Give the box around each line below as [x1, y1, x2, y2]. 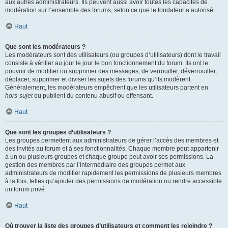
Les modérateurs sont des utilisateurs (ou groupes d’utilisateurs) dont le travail [5, 51, 221, 59]
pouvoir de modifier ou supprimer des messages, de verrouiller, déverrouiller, [5, 68, 217, 75]
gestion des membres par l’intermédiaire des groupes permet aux [5, 161, 185, 168]
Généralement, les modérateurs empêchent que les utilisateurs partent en [5, 84, 208, 91]
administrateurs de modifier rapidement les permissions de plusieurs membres [5, 169, 221, 177]
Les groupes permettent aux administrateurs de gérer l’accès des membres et [5, 137, 218, 144]
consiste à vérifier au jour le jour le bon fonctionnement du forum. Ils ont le [5, 60, 208, 67]
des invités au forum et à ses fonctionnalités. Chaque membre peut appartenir [5, 145, 219, 152]
